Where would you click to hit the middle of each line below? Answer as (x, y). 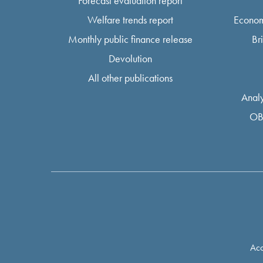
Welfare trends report (130, 19)
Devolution (130, 58)
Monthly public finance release (130, 39)
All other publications (130, 77)
